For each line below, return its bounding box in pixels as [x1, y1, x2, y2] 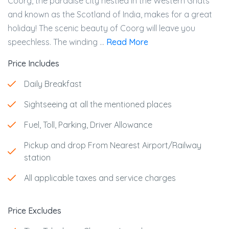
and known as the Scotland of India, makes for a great [8, 9, 212, 19]
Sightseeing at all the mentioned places [24, 99, 172, 109]
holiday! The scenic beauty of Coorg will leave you [8, 22, 195, 33]
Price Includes [8, 58, 59, 68]
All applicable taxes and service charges [24, 172, 176, 183]
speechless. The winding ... [8, 36, 106, 47]
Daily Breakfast [24, 78, 82, 89]
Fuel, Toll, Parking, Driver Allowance [24, 119, 152, 130]
